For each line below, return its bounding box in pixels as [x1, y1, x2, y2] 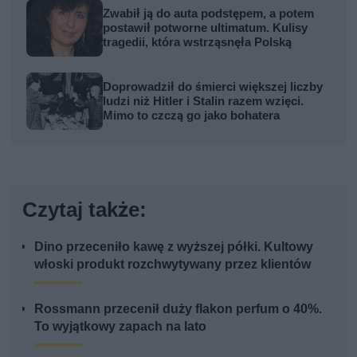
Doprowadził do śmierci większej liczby [103, 79, 324, 94]
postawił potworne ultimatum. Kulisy [103, 20, 308, 35]
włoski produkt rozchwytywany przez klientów [34, 256, 312, 272]
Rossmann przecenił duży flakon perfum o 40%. [34, 300, 323, 316]
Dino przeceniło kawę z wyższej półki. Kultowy [34, 238, 314, 254]
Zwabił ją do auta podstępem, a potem [103, 6, 315, 21]
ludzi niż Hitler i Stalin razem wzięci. [103, 93, 304, 108]
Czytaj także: [22, 197, 147, 222]
